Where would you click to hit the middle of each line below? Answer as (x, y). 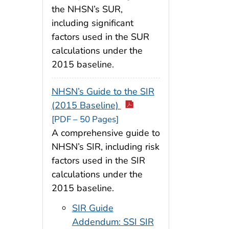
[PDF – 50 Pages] (85, 119)
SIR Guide (93, 208)
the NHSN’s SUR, (87, 9)
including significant (92, 23)
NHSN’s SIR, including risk (105, 146)
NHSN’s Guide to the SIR (103, 91)
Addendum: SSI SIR (113, 222)
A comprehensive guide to (106, 133)
